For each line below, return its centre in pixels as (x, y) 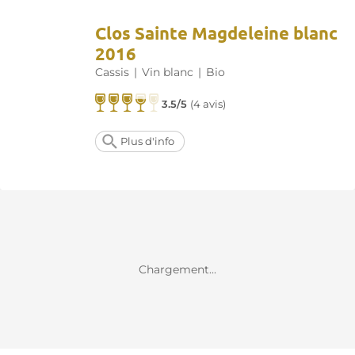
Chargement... (177, 270)
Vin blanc (168, 73)
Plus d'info (147, 142)
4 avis (208, 105)
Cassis (112, 73)
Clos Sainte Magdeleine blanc (216, 33)
